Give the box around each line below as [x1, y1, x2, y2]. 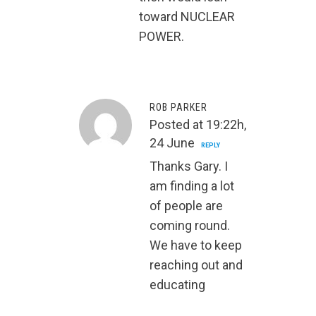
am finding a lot [150, 178, 234, 194]
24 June [150, 135, 195, 151]
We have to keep [150, 238, 242, 253]
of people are [150, 198, 223, 214]
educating [150, 277, 205, 293]
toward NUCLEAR [139, 9, 235, 25]
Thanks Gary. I [150, 159, 228, 174]
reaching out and [150, 257, 243, 273]
